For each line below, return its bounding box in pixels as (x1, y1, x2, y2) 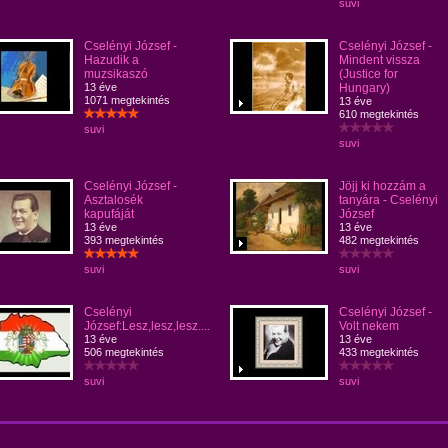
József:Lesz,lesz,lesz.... (84, 319, 210, 333)
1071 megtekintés (84, 94, 170, 106)
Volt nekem (339, 319, 399, 333)
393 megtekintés (84, 234, 164, 246)
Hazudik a (84, 53, 139, 67)
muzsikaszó (84, 67, 148, 81)
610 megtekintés (339, 108, 419, 120)
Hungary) (339, 81, 390, 95)
